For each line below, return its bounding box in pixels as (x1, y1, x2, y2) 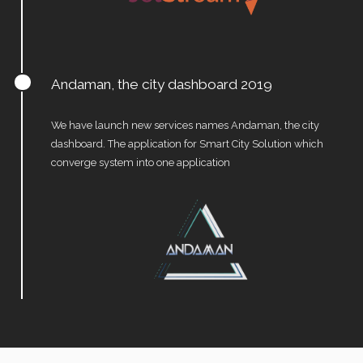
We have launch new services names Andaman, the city (50, 118, 319, 131)
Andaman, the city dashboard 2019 (50, 75, 272, 92)
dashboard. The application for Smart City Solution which (50, 137, 323, 150)
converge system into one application (50, 156, 230, 169)
